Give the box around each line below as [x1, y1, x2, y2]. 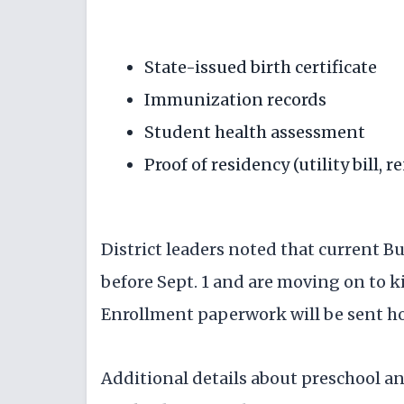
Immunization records [144, 89, 326, 111]
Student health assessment [144, 122, 365, 143]
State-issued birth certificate [144, 57, 377, 78]
